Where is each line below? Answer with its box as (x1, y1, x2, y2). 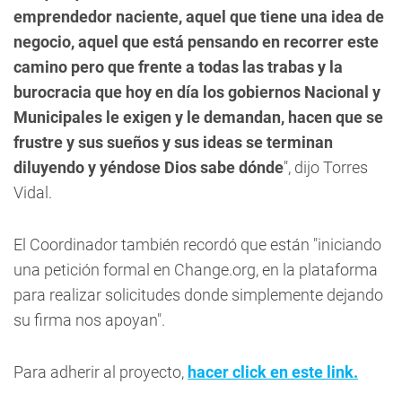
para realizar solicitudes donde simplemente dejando (13, 284, 383, 304)
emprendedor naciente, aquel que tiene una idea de (13, 6, 384, 26)
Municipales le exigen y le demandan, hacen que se (13, 107, 383, 127)
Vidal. (13, 182, 52, 202)
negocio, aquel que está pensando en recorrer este (13, 31, 379, 51)
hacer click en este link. (188, 362, 358, 381)
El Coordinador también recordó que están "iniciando (13, 234, 381, 254)
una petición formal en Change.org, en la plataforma (13, 259, 378, 279)
